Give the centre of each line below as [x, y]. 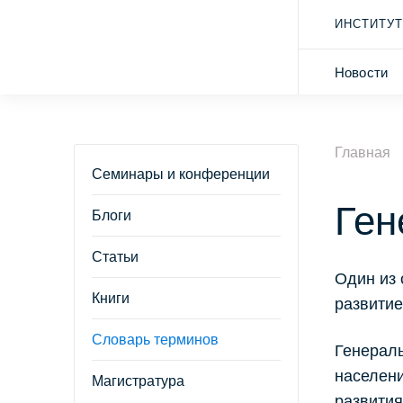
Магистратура [138, 381]
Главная [363, 152]
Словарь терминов [155, 340]
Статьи [115, 257]
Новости [362, 72]
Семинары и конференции [181, 174]
